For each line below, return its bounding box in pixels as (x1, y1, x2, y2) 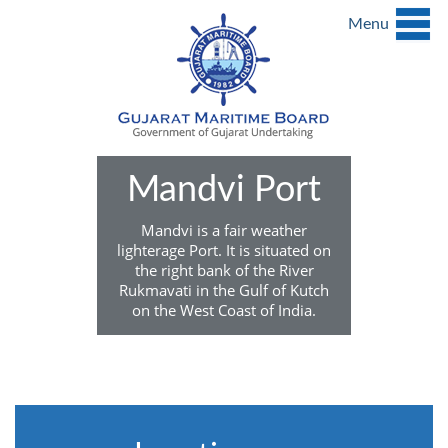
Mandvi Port (127, 172, 321, 208)
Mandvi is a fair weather (141, 220, 307, 240)
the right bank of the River (134, 260, 314, 280)
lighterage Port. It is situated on (117, 240, 331, 260)
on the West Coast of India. (132, 300, 316, 320)
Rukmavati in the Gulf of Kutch (119, 280, 329, 300)
